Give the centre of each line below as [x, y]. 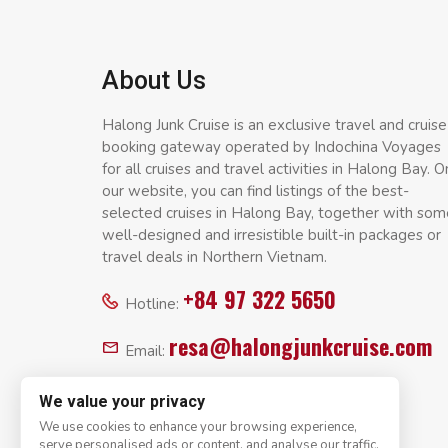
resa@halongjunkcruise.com [300, 346]
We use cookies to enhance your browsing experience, [198, 427]
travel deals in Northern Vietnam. [214, 257]
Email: [147, 351]
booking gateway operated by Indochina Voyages [271, 147]
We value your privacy [122, 401]
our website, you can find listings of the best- [255, 191]
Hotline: [154, 304]
